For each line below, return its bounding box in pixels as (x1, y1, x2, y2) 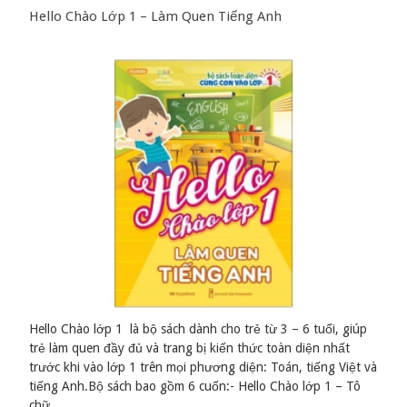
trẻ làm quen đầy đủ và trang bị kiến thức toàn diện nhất (29, 341, 351, 356)
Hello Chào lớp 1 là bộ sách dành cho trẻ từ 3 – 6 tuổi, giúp (29, 322, 368, 337)
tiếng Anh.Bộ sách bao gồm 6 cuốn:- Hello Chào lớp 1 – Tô (29, 379, 362, 394)
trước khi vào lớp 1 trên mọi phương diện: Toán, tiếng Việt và (29, 360, 378, 375)
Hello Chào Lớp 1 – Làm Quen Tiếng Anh (29, 8, 283, 25)
